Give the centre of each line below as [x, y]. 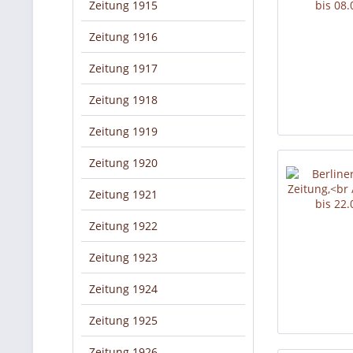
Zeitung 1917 [123, 68]
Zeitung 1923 [123, 257]
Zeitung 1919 [123, 131]
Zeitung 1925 [123, 320]
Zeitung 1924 [123, 289]
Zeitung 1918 [123, 100]
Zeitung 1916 [123, 37]
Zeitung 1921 [123, 194]
